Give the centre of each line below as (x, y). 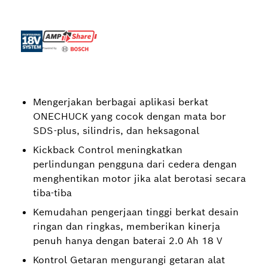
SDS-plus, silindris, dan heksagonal (116, 131)
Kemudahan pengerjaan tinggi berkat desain (136, 212)
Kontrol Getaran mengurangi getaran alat (129, 260)
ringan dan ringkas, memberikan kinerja (127, 226)
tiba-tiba (52, 193)
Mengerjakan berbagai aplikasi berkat (121, 102)
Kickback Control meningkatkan (108, 150)
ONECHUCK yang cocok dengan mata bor (130, 116)
